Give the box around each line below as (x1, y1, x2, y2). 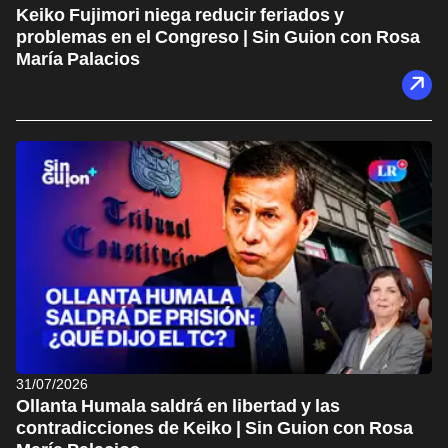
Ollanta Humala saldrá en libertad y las (16, 395, 340, 417)
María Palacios (16, 47, 140, 69)
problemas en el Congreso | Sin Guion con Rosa (16, 25, 420, 47)
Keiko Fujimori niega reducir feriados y (16, 3, 344, 25)
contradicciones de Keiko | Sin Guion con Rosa (16, 417, 413, 439)
